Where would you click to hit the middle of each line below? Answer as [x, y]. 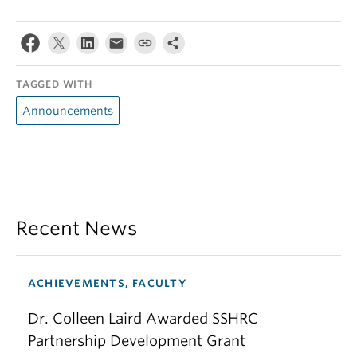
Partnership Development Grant [137, 341]
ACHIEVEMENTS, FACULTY [107, 283]
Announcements [68, 111]
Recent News [76, 228]
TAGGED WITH [54, 84]
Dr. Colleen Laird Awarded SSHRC [143, 318]
